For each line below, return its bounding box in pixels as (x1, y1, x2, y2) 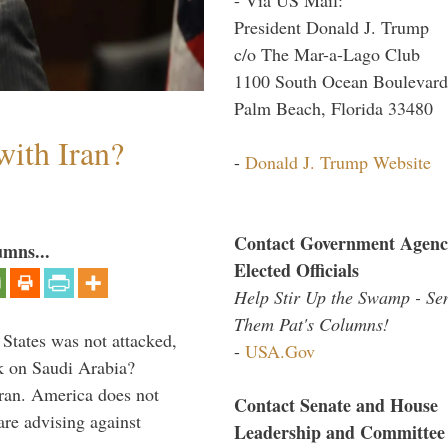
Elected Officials (234, 256, 359, 283)
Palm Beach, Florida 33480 (234, 95, 433, 120)
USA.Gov (245, 338, 315, 363)
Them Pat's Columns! (234, 311, 389, 336)
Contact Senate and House (234, 391, 438, 418)
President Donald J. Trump (234, 14, 429, 39)
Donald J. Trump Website (245, 149, 431, 174)
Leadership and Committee (234, 418, 445, 445)
